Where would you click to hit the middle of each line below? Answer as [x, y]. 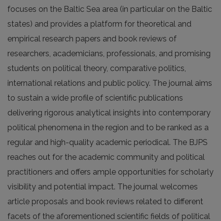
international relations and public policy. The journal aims [110, 83]
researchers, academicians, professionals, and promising [109, 54]
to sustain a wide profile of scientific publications [95, 98]
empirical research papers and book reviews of [92, 39]
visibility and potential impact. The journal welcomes [103, 187]
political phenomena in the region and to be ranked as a [108, 128]
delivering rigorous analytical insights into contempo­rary [109, 113]
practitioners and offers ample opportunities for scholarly [110, 172]
